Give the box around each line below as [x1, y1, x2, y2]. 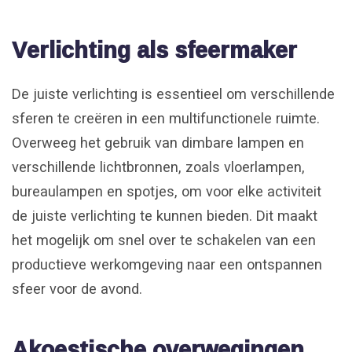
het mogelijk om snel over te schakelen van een [12, 231, 316, 248]
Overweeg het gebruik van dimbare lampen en [12, 134, 304, 151]
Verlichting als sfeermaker [12, 28, 297, 71]
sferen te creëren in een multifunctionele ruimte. [12, 109, 320, 126]
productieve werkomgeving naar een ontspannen [12, 255, 322, 273]
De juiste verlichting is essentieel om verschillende [12, 85, 335, 102]
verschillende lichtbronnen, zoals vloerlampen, [12, 158, 305, 175]
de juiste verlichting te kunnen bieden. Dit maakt [12, 207, 317, 224]
